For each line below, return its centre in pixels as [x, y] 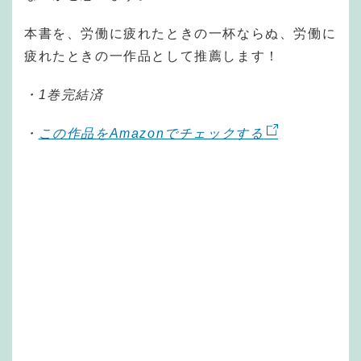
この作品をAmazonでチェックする [151, 133]
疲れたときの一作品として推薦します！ [152, 56]
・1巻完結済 [64, 94]
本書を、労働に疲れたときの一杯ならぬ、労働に [180, 33]
